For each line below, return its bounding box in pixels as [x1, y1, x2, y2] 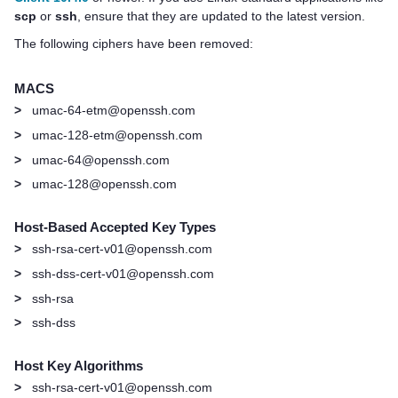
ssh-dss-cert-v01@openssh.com [32, 266, 214, 281]
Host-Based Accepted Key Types [14, 220, 216, 235]
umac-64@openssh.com [32, 152, 170, 167]
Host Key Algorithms [14, 359, 143, 374]
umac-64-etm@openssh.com [32, 103, 195, 118]
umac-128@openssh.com [32, 177, 177, 192]
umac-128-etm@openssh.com [32, 127, 203, 142]
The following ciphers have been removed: [14, 36, 253, 52]
